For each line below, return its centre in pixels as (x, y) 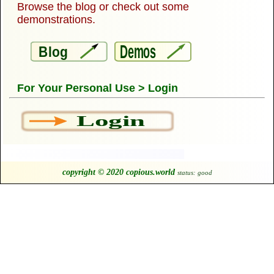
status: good (194, 172)
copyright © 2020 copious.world (118, 172)
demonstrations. (56, 20)
